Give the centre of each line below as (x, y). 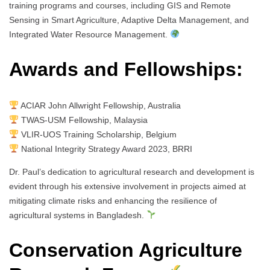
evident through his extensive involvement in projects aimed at (127, 186)
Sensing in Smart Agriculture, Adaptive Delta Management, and (129, 20)
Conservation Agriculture (126, 250)
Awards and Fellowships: (126, 70)
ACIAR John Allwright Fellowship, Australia (99, 105)
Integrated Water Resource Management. (89, 34)
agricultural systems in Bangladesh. (78, 215)
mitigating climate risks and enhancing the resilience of (113, 200)
